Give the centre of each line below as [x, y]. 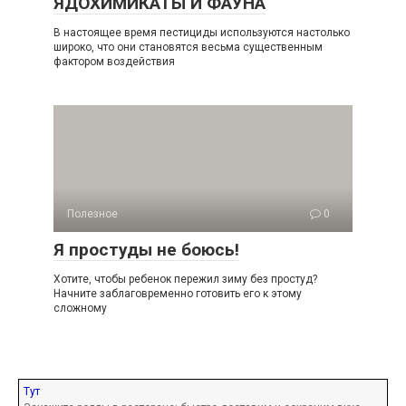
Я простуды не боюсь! [146, 249]
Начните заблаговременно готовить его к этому [178, 293]
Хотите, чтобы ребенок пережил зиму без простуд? [185, 279]
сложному [80, 308]
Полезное [92, 213]
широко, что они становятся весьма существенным [188, 47]
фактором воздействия [114, 61]
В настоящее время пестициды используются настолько [202, 32]
